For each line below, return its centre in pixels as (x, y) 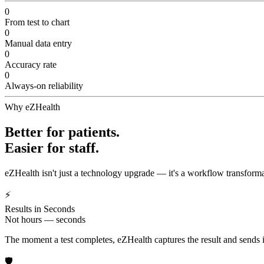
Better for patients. (62, 132)
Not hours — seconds (45, 219)
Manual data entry (38, 44)
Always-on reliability (44, 86)
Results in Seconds (40, 209)
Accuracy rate (31, 65)
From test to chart (37, 22)
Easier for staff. (52, 148)
